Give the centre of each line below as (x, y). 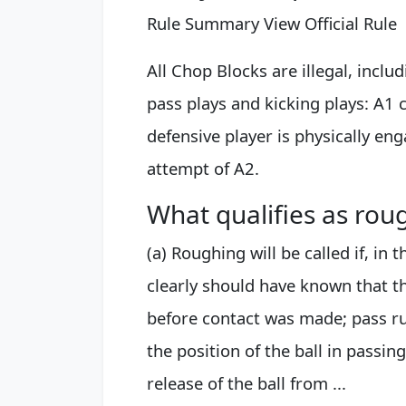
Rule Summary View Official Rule (272, 24)
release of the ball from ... (246, 383)
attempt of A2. (203, 169)
